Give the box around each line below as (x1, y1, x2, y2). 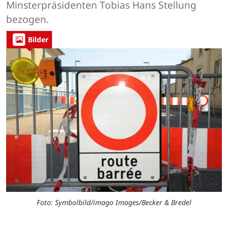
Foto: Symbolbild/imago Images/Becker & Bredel (37, 197, 191, 207)
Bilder (28, 35, 48, 45)
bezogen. (6, 12, 49, 26)
